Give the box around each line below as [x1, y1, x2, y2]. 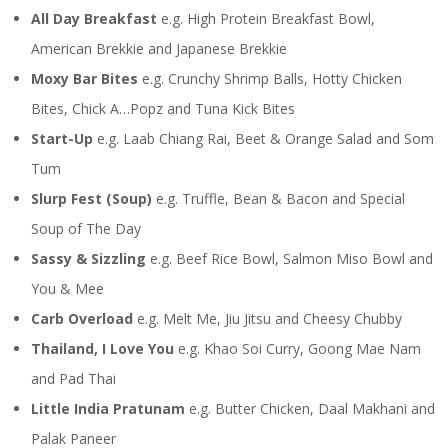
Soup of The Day [31, 219, 142, 238]
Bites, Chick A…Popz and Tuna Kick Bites [31, 99, 296, 118]
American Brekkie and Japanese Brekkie [31, 39, 288, 58]
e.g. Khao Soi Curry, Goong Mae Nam [174, 339, 422, 358]
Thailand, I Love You [31, 339, 175, 358]
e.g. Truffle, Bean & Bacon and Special [152, 189, 406, 208]
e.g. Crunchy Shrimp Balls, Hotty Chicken [138, 69, 403, 88]
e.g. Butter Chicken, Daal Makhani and [185, 399, 436, 418]
